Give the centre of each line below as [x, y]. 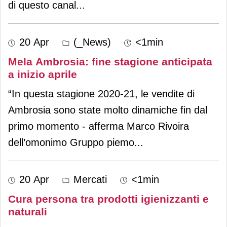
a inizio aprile [43, 74]
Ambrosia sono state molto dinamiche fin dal [108, 110]
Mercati [89, 179]
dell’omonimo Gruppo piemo [71, 142]
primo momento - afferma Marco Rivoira [99, 126]
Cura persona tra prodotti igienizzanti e [108, 199]
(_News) [91, 42]
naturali [28, 211]
